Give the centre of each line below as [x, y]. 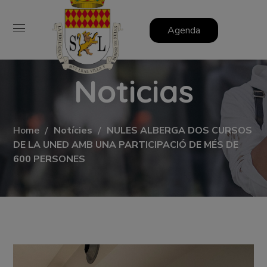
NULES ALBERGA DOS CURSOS [180, 130]
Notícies [73, 130]
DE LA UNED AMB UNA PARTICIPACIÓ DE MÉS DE [126, 145]
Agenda [184, 30]
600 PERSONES [49, 159]
